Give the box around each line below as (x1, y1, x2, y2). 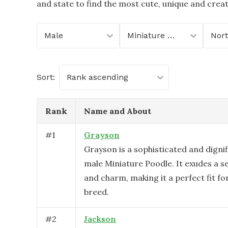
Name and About (84, 106, 151, 116)
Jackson (84, 214, 116, 224)
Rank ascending (67, 72, 128, 82)
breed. (84, 187, 109, 197)
